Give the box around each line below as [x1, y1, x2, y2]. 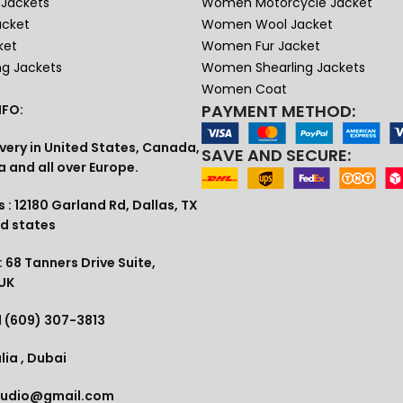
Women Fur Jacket [201, 37, 320, 56]
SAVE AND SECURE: [201, 144, 351, 167]
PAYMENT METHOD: [201, 100, 355, 123]
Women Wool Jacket [201, 15, 333, 34]
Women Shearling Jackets [201, 58, 365, 77]
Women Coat [201, 80, 287, 99]
